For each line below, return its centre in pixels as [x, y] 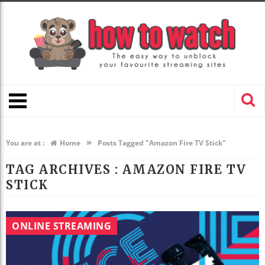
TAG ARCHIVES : [64, 170]
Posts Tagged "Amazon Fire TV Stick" [162, 143]
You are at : [25, 143]
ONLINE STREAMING [62, 226]
